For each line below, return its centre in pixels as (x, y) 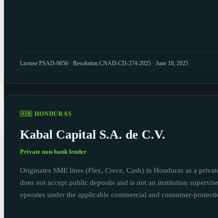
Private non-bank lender (53, 151)
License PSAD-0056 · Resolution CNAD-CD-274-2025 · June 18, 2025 (104, 64)
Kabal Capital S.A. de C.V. (93, 135)
